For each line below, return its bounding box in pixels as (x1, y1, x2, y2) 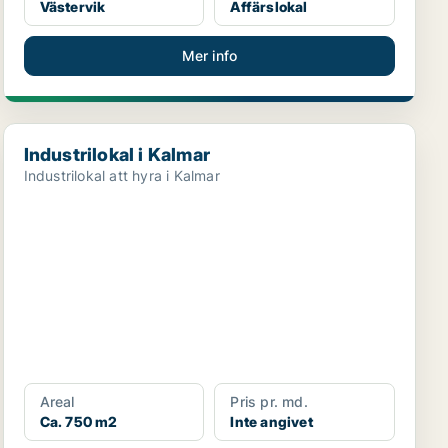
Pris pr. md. (230, 393, 308, 410)
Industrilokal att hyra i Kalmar (23, 167, 220, 184)
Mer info (181, 47, 238, 64)
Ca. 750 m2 (39, 413, 118, 430)
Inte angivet (230, 413, 313, 430)
